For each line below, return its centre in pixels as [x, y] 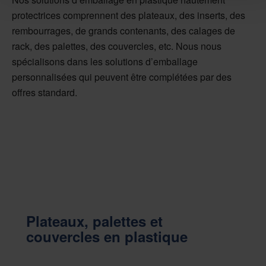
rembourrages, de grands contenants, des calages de [123, 30]
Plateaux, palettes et [94, 221]
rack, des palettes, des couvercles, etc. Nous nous [117, 46]
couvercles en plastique [107, 236]
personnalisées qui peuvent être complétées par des [122, 77]
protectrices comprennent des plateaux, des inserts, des [129, 15]
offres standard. [45, 92]
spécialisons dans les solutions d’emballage [105, 61]
